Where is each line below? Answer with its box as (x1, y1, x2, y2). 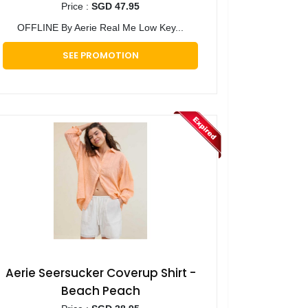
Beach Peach (60, 283, 140, 300)
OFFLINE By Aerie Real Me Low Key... (17, 22, 184, 34)
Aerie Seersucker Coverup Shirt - (5, 265, 196, 282)
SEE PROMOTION (62, 49, 139, 63)
